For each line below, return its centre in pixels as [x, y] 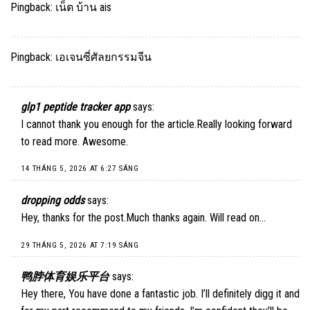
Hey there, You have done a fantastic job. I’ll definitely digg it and [160, 294]
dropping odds [53, 200]
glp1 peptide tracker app [75, 107]
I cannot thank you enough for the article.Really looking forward [156, 124]
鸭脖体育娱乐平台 [65, 277]
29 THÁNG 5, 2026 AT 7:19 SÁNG [80, 245]
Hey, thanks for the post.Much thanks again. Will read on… [143, 218]
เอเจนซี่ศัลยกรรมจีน [103, 57]
